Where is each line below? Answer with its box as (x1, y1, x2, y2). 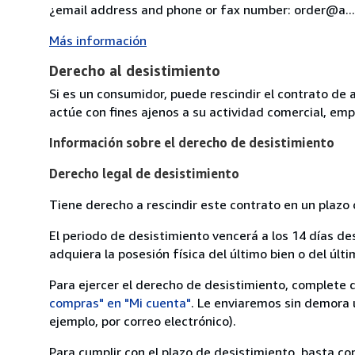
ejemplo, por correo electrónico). (49, 312, 236, 329)
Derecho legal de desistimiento (49, 165, 239, 181)
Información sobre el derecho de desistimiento (49, 134, 334, 151)
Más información (49, 32, 147, 48)
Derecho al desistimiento (49, 61, 220, 79)
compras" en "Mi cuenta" (49, 294, 191, 311)
